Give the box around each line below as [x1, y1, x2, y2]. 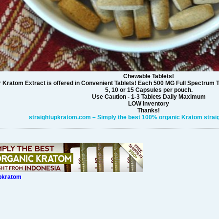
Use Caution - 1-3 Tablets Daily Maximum [91, 93, 206, 101]
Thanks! [137, 107, 160, 114]
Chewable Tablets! [123, 73, 174, 80]
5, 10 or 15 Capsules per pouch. [105, 87, 193, 94]
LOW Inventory [128, 100, 169, 108]
